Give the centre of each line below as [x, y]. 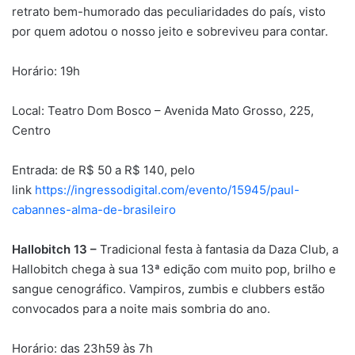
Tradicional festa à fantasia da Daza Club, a [219, 249]
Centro [31, 130]
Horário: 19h [46, 71]
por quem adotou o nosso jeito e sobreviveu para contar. [170, 31]
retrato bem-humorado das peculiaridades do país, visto [169, 11]
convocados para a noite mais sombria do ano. [141, 308]
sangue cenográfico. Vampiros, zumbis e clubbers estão [168, 288]
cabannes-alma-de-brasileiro [94, 209]
